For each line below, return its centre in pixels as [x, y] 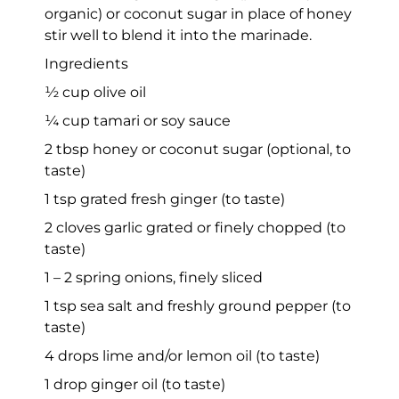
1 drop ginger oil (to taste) [135, 384]
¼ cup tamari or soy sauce [138, 120]
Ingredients [86, 63]
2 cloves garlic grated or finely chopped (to [195, 227]
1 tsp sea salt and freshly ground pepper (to [198, 305]
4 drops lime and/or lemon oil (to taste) [182, 355]
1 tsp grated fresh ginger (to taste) [165, 199]
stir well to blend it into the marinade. [178, 35]
